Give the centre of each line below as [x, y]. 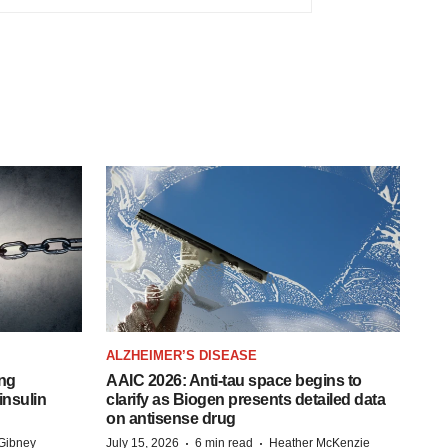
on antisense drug [171, 418]
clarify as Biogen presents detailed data [245, 399]
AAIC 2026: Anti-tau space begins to [234, 380]
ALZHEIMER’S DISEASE [181, 355]
